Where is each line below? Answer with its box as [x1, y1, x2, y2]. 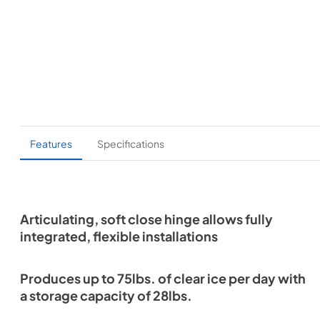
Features [30, 136, 72, 150]
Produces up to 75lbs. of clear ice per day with [20, 271, 306, 286]
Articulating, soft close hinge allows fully [20, 211, 273, 227]
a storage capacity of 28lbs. [20, 288, 192, 304]
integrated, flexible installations [20, 229, 218, 244]
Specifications [97, 136, 164, 150]
